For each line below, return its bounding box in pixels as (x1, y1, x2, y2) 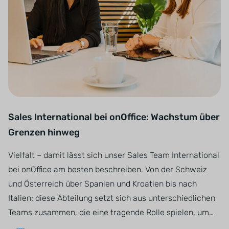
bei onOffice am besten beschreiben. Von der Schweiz (8, 165, 207, 174)
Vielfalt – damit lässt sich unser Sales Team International (8, 150, 219, 160)
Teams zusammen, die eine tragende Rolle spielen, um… (8, 208, 214, 217)
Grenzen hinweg (8, 127, 80, 138)
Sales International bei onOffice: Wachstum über (8, 111, 220, 123)
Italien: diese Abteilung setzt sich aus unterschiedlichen (8, 193, 215, 203)
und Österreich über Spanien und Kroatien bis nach (8, 179, 197, 189)
